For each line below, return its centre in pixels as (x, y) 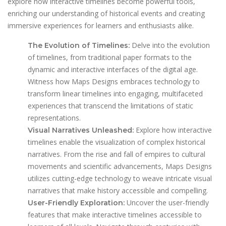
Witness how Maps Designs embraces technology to (114, 82)
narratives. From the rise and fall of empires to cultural (117, 154)
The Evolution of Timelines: (79, 46)
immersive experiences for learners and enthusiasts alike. (101, 26)
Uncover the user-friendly (167, 203)
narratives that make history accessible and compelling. (118, 191)
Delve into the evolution (170, 45)
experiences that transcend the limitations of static (110, 106)
